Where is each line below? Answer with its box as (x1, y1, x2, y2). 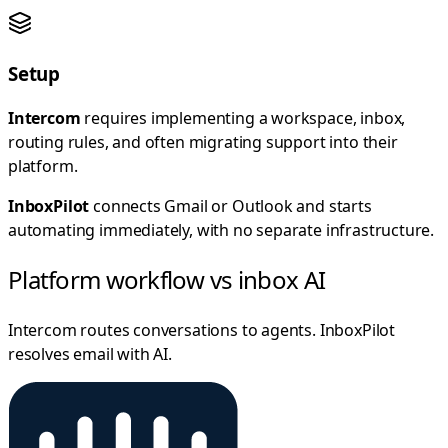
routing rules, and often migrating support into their (8, 131, 398, 154)
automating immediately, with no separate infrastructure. (8, 219, 435, 242)
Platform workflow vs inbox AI (8, 263, 326, 297)
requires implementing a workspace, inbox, (80, 107, 406, 130)
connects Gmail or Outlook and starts (89, 195, 372, 218)
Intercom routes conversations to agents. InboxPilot (8, 319, 396, 342)
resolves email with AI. (8, 343, 172, 366)
